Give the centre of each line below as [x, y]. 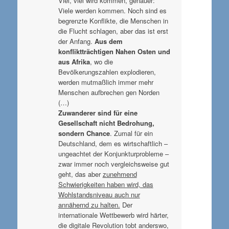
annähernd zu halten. [89, 204]
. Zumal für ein [131, 133]
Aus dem [108, 41]
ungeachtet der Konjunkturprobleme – [113, 153]
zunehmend [120, 174]
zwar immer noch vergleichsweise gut [113, 164]
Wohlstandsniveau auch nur [99, 194]
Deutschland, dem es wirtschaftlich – [113, 143]
